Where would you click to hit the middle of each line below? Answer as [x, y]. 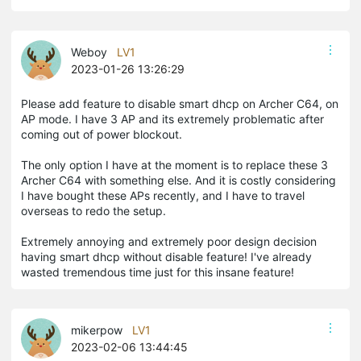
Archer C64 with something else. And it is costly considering [178, 180]
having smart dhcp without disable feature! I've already [166, 256]
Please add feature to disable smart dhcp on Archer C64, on [180, 103]
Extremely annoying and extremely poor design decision [169, 241]
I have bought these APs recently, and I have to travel [163, 195]
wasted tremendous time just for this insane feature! [158, 272]
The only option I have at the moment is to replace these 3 [174, 164]
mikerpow [97, 330]
